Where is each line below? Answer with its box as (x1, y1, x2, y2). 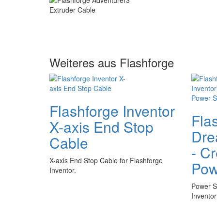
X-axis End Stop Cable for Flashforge (49, 155, 163, 165)
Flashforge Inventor (49, 100, 175, 121)
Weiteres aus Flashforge (49, 54, 174, 71)
